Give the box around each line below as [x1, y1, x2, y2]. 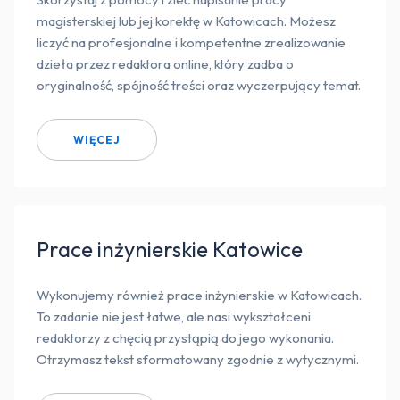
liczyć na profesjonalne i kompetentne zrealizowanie [37, 34, 346, 52]
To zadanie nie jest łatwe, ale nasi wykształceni [37, 308, 311, 326]
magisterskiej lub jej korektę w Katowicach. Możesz [37, 12, 336, 30]
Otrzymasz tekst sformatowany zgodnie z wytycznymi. [37, 351, 359, 369]
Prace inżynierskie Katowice [37, 236, 303, 263]
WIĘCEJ [73, 132, 121, 146]
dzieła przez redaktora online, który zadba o [37, 55, 294, 73]
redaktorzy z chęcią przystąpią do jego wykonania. [37, 329, 334, 347]
